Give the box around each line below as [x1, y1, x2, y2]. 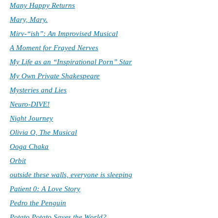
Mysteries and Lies [10, 86, 67, 94]
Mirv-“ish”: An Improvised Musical [10, 30, 118, 38]
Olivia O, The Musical [10, 128, 77, 137]
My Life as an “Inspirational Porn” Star [10, 58, 132, 66]
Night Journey [10, 114, 53, 123]
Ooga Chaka [10, 143, 49, 151]
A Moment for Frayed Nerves [10, 44, 98, 52]
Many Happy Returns [10, 1, 75, 10]
